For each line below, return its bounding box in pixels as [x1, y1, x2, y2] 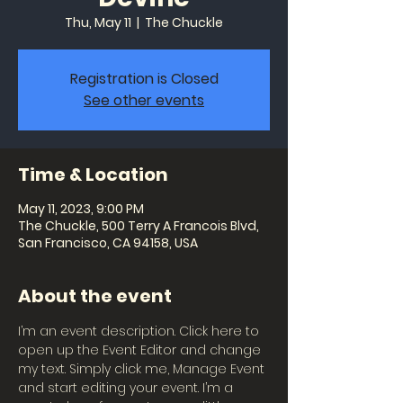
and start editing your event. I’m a [18, 379, 237, 397]
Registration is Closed [69, 68, 219, 89]
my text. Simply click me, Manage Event [18, 360, 268, 378]
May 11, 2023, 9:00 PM [18, 200, 144, 218]
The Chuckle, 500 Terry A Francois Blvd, [18, 217, 259, 235]
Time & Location [18, 162, 168, 187]
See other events [84, 90, 204, 111]
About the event [18, 283, 172, 309]
